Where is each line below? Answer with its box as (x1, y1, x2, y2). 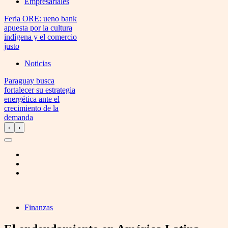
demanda (4, 113, 33, 122)
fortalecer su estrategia (4, 85, 75, 94)
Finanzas (24, 203, 53, 212)
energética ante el (4, 95, 60, 103)
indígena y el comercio (4, 33, 77, 41)
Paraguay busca (4, 76, 54, 85)
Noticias (24, 59, 51, 68)
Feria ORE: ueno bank (4, 14, 77, 23)
